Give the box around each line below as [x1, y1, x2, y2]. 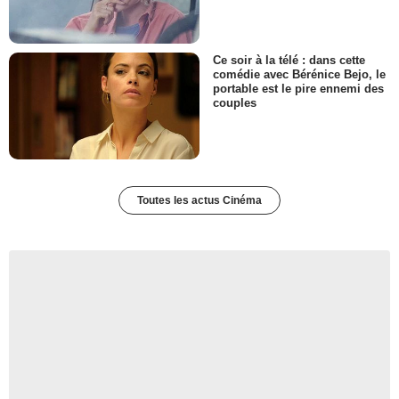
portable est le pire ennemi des [213, 82, 384, 96]
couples [213, 96, 256, 110]
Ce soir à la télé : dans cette [213, 53, 365, 68]
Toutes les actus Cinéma [137, 194, 262, 208]
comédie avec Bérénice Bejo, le [213, 68, 386, 82]
